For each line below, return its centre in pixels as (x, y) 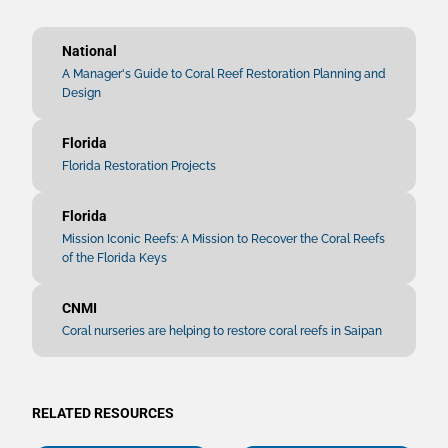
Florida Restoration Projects (139, 166)
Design (81, 93)
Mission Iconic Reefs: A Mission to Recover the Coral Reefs (223, 239)
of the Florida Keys (114, 258)
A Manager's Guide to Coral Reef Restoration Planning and (224, 74)
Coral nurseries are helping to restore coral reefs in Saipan (222, 331)
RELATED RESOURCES (103, 413)
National (89, 51)
